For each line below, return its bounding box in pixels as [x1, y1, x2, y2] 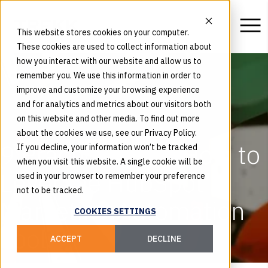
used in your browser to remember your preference [17, 170, 205, 181]
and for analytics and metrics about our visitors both [17, 99, 211, 109]
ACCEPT [50, 233, 82, 245]
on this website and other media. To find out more [17, 113, 200, 124]
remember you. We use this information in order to [17, 70, 201, 81]
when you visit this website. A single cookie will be [17, 156, 203, 167]
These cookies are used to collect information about [17, 41, 212, 52]
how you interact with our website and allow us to [17, 56, 202, 66]
